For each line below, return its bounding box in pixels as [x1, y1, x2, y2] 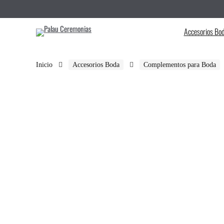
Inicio [36, 61, 52, 68]
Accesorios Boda [72, 61, 119, 68]
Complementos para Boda [143, 61, 216, 68]
